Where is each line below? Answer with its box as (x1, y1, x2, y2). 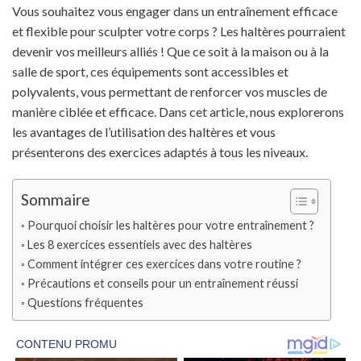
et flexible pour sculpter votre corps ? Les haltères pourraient (12, 23, 346, 39)
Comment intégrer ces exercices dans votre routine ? (27, 257, 301, 272)
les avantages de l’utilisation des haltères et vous (12, 124, 276, 140)
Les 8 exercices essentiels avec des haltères (27, 238, 252, 252)
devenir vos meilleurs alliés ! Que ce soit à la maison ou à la (12, 44, 329, 60)
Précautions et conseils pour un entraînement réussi (27, 276, 298, 291)
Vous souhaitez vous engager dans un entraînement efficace (12, 3, 338, 19)
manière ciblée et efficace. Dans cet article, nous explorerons (12, 104, 344, 120)
